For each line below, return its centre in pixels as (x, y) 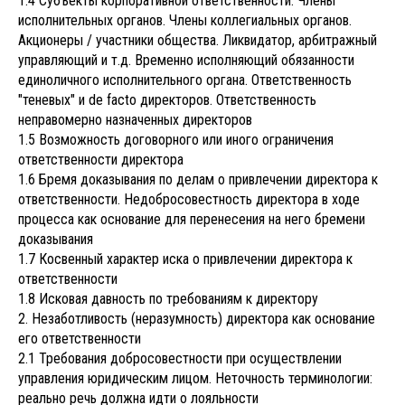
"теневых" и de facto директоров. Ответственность (167, 99)
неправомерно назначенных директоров (135, 119)
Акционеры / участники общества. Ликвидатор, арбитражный (198, 40)
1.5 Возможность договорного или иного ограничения (176, 139)
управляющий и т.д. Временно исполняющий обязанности (186, 60)
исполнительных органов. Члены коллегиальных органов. (185, 20)
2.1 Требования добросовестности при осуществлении (180, 358)
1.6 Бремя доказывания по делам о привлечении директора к (198, 179)
